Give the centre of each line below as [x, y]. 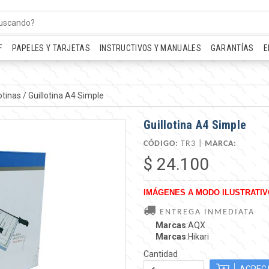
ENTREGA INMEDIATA [206, 212]
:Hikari [198, 237]
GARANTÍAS [232, 48]
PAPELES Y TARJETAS [51, 48]
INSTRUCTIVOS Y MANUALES [150, 48]
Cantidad [161, 254]
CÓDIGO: [161, 144]
